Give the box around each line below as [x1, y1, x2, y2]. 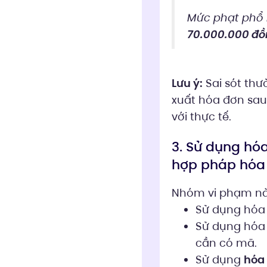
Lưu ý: [171, 76, 203, 91]
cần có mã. [195, 235, 257, 250]
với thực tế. [171, 109, 231, 124]
